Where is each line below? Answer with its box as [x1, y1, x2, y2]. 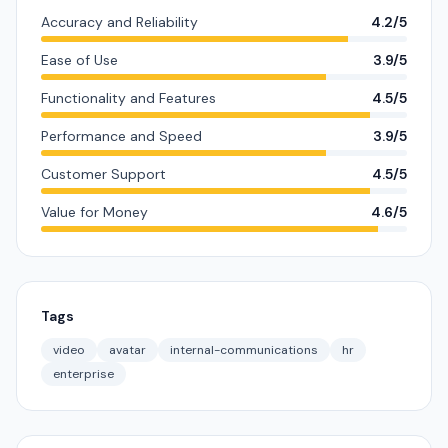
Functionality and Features [41, 89, 216, 107]
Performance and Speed [41, 127, 202, 145]
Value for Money [41, 203, 148, 221]
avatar [109, 342, 146, 358]
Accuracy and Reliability [41, 13, 198, 31]
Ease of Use [41, 51, 118, 69]
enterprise [53, 366, 114, 382]
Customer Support [41, 165, 166, 183]
